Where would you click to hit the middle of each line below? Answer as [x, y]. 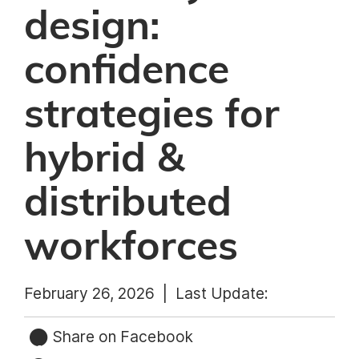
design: [92, 27]
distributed [128, 204]
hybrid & [104, 159]
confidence [127, 71]
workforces [131, 248]
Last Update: [222, 293]
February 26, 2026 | [100, 293]
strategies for [152, 115]
